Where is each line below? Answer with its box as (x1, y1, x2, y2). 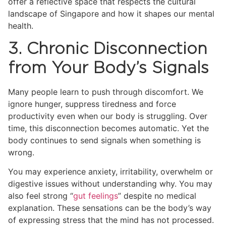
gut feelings (73, 190, 118, 201)
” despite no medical (118, 190, 196, 201)
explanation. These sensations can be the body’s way (8, 202, 211, 213)
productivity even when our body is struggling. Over (8, 110, 207, 121)
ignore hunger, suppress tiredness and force (8, 98, 176, 109)
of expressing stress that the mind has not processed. (8, 214, 214, 225)
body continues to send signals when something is (8, 135, 201, 145)
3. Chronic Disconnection (8, 40, 207, 57)
